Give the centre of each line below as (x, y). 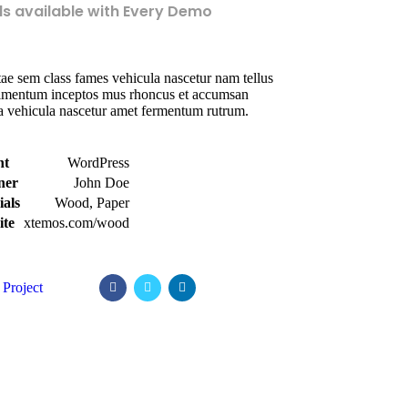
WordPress (98, 162)
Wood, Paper (92, 202)
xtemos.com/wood (76, 222)
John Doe (101, 182)
